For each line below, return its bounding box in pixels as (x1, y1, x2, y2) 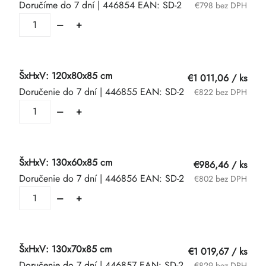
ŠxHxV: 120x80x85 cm (19, 69, 112, 83)
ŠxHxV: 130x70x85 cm (19, 242, 112, 256)
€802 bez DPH (194, 172, 247, 185)
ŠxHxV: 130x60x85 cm (19, 156, 112, 169)
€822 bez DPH (194, 85, 247, 98)
